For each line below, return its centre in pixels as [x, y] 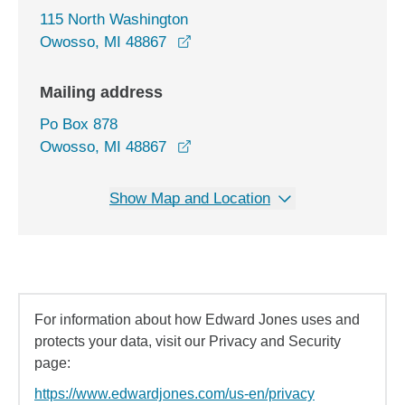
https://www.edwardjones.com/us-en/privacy [174, 394]
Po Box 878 [79, 124]
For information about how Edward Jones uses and [197, 320]
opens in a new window [268, 41]
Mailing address [101, 92]
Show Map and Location [190, 198]
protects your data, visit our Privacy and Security [188, 341]
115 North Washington [114, 19]
